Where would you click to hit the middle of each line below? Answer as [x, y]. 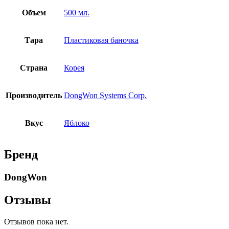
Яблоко [77, 123]
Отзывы [28, 200]
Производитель [34, 96]
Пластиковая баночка [101, 40]
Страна [34, 68]
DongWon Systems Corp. [105, 96]
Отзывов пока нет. [36, 221]
